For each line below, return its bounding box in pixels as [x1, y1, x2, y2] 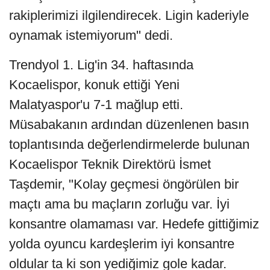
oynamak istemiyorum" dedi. [9, 27, 173, 43]
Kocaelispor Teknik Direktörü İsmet [9, 156, 211, 172]
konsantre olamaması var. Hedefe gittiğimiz [9, 216, 259, 231]
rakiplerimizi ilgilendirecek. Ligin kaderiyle [9, 7, 249, 23]
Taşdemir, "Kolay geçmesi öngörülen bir [9, 176, 239, 192]
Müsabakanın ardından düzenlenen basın [9, 116, 249, 132]
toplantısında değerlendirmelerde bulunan [9, 136, 250, 152]
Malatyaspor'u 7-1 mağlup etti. [9, 96, 183, 112]
